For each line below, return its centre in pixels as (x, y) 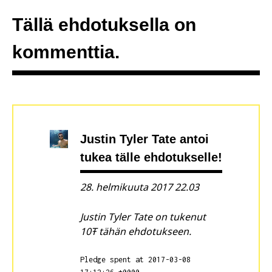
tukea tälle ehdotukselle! (151, 157)
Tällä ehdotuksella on (104, 24)
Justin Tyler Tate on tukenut (143, 216)
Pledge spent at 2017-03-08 (136, 259)
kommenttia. (66, 52)
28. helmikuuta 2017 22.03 (140, 187)
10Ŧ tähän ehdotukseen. (136, 231)
